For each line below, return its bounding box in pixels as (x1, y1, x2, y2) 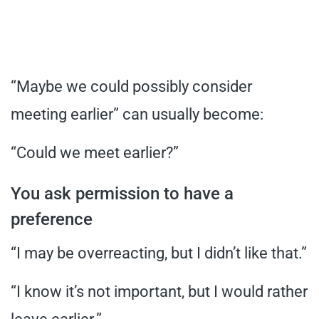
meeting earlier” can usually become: (11, 105, 263, 123)
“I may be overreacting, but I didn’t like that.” (11, 244, 307, 262)
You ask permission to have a (11, 183, 234, 204)
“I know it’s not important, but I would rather (11, 282, 308, 300)
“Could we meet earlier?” (11, 143, 179, 162)
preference (11, 209, 93, 229)
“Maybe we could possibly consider (11, 77, 252, 95)
